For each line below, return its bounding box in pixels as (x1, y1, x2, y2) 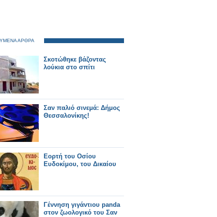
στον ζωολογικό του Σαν (44, 209, 117, 216)
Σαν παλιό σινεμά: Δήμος (44, 104, 120, 111)
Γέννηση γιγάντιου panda (44, 201, 120, 208)
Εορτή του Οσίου (44, 153, 96, 160)
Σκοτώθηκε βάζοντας (44, 56, 106, 63)
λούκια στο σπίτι (44, 63, 95, 71)
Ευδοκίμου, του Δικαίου (44, 160, 116, 168)
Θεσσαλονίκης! (44, 112, 89, 119)
